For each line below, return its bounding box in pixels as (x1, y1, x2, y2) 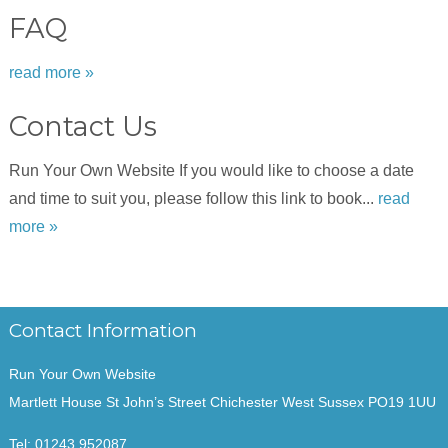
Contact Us (8, 110, 157, 144)
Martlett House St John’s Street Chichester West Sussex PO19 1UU (8, 393, 436, 410)
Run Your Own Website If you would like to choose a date (8, 162, 414, 180)
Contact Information (8, 319, 197, 343)
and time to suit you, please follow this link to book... (8, 190, 378, 208)
